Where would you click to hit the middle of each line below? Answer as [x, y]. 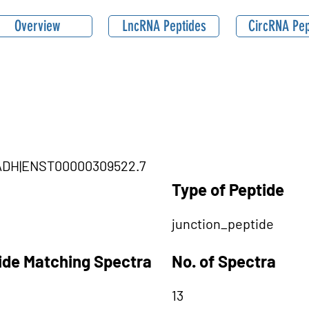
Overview [37, 26]
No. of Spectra [224, 261]
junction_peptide [223, 223]
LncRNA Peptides [164, 26]
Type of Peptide [228, 189]
